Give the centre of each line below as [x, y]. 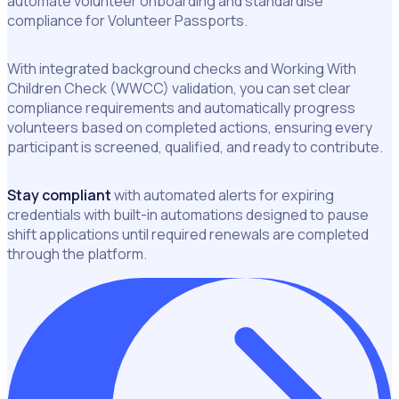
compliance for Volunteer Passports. [127, 21]
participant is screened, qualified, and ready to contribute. [195, 147]
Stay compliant [59, 195]
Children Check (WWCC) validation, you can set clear [179, 89]
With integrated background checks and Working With [182, 69]
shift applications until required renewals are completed [188, 235]
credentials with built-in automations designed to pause [188, 215]
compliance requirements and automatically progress [181, 108]
